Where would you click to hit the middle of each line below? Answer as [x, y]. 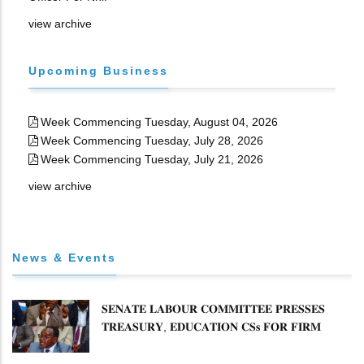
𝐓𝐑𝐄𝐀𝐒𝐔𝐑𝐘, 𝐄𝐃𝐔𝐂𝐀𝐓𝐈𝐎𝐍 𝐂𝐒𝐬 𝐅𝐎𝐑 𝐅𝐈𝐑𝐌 [211, 327]
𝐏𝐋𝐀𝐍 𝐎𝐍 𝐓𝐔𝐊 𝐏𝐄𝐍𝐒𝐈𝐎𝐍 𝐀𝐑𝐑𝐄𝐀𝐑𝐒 [197, 344]
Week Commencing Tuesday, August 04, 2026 [159, 122]
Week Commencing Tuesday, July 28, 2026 [152, 141]
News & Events [64, 258]
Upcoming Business [98, 71]
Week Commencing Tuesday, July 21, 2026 [152, 159]
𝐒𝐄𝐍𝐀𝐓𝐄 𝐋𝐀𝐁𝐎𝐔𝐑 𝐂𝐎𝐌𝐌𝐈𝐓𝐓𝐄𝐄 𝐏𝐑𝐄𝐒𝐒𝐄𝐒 [213, 309]
